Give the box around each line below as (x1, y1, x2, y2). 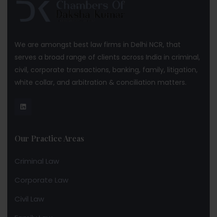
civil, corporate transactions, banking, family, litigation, (15, 65, 198, 75)
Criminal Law (15, 156, 59, 167)
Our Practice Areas (15, 133, 84, 144)
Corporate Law (15, 175, 68, 186)
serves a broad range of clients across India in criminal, (15, 52, 200, 62)
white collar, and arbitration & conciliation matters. (15, 77, 186, 88)
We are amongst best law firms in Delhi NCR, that (15, 40, 181, 50)
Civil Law (15, 194, 44, 204)
